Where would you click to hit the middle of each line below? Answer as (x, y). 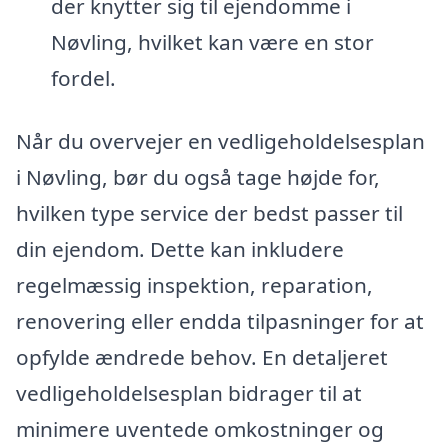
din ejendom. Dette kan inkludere (180, 249)
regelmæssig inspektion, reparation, (194, 285)
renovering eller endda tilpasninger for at (220, 321)
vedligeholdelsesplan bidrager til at (189, 393)
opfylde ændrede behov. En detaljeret (202, 357)
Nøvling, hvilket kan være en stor (212, 41)
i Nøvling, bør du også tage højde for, (198, 177)
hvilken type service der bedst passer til (209, 213)
